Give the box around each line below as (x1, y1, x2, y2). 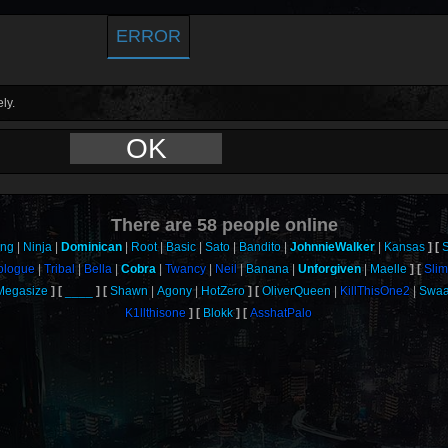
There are (110, 215, 197, 235)
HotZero (201, 284, 246, 298)
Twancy (164, 262, 206, 276)
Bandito (239, 240, 282, 254)
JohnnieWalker (290, 240, 376, 254)
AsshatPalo (250, 306, 313, 320)
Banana (245, 262, 289, 276)
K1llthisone (125, 306, 187, 320)
